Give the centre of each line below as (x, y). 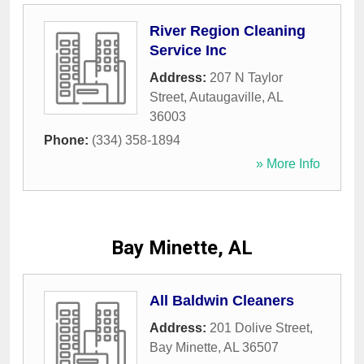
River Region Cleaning (227, 31)
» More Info (288, 164)
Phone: (68, 141)
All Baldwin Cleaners (222, 301)
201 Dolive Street (260, 328)
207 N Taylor (246, 78)
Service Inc (188, 51)
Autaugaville (225, 97)
